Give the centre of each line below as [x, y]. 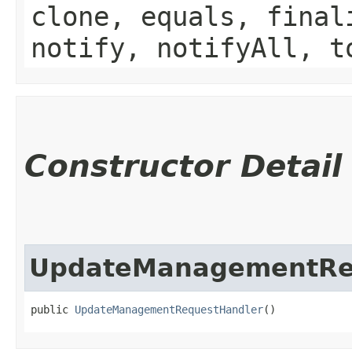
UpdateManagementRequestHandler [169, 309]
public [53, 309]
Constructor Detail [183, 166]
